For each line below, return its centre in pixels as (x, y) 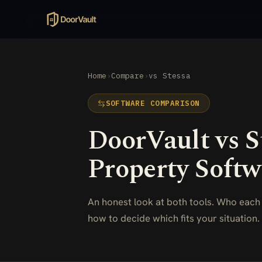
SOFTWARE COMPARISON (153, 103)
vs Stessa (170, 76)
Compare (127, 76)
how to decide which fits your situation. (174, 218)
